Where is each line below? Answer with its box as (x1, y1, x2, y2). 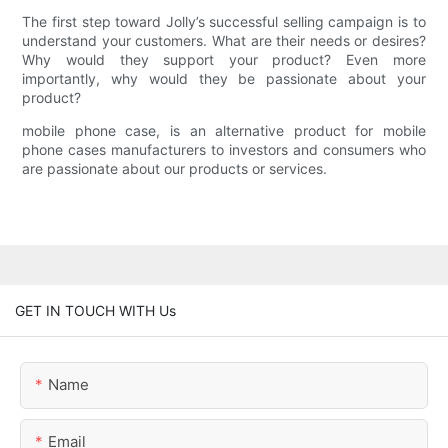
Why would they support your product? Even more (22, 51, 426, 69)
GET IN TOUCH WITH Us (15, 301, 176, 319)
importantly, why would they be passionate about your (22, 70, 426, 88)
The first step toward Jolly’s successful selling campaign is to (22, 13, 426, 31)
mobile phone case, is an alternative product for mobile (22, 122, 426, 140)
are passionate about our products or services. (22, 160, 328, 178)
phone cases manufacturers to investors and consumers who (22, 141, 426, 159)
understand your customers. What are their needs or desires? (22, 32, 426, 50)
